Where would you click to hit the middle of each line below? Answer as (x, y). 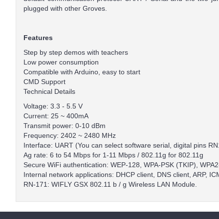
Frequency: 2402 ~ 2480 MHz (70, 135)
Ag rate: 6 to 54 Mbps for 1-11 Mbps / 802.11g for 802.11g (113, 155)
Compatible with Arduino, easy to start (82, 72)
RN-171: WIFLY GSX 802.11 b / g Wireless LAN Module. (110, 184)
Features (38, 38)
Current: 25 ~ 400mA (56, 116)
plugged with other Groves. (65, 8)
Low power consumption (61, 62)
